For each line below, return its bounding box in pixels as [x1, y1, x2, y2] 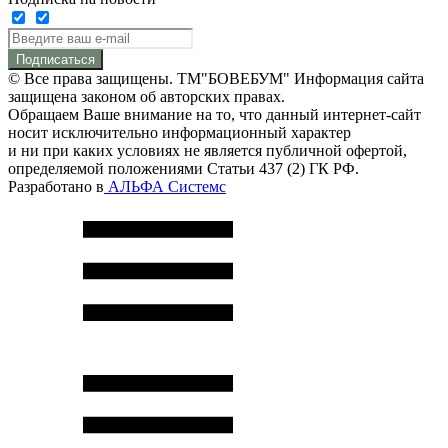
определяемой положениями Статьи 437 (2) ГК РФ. [8, 159, 359, 177]
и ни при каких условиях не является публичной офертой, [8, 141, 407, 159]
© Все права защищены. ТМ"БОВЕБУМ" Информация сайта [8, 69, 424, 87]
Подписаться [16, 51, 95, 67]
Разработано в [8, 177, 104, 195]
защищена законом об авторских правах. [8, 87, 285, 105]
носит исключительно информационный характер [8, 123, 351, 141]
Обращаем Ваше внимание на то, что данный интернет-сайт [8, 105, 421, 123]
